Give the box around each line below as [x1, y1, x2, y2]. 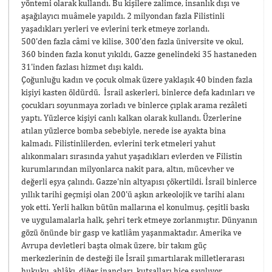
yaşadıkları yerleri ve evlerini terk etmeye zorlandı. [21, 23, 209, 33]
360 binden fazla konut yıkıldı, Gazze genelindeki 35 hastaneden [21, 49, 257, 59]
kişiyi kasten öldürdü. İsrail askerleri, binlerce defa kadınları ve [21, 87, 255, 97]
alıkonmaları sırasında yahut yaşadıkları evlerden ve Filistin [21, 151, 242, 161]
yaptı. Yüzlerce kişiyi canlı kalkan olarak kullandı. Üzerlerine [21, 112, 242, 123]
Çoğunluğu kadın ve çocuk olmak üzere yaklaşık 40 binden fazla [21, 74, 253, 84]
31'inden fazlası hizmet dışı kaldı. [21, 61, 143, 72]
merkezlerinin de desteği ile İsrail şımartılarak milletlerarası [21, 253, 245, 263]
